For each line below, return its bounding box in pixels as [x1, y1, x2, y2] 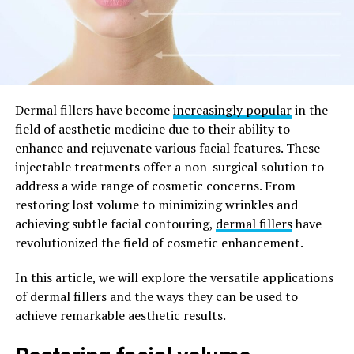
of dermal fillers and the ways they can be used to [14, 288, 298, 306]
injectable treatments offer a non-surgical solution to [14, 158, 324, 176]
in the [291, 101, 328, 119]
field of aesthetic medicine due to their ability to [14, 120, 290, 138]
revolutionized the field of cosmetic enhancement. [14, 234, 303, 252]
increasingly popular [172, 101, 292, 119]
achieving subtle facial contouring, [14, 215, 216, 233]
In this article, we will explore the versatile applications [14, 269, 333, 287]
